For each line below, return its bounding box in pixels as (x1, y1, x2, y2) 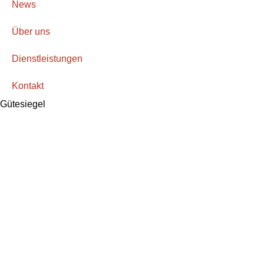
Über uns (12, 27, 50, 37)
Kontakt (12, 81, 44, 91)
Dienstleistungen (12, 54, 82, 64)
